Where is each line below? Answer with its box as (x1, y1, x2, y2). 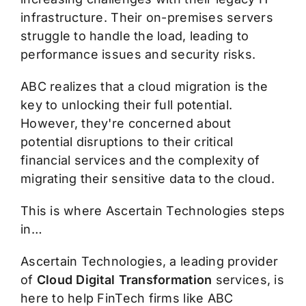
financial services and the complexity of (20, 153, 260, 168)
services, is (212, 273, 284, 288)
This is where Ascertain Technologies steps (20, 204, 286, 219)
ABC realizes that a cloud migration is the (20, 79, 268, 94)
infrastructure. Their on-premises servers (20, 10, 274, 25)
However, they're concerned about (20, 116, 232, 131)
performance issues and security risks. (20, 47, 256, 62)
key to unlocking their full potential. (20, 98, 233, 113)
